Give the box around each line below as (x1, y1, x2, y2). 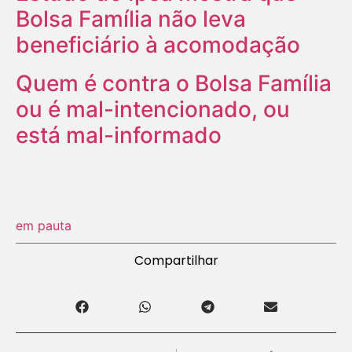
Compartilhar (134, 251, 218, 269)
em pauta (16, 217, 71, 233)
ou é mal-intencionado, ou (16, 95, 290, 123)
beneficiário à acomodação (16, 31, 300, 58)
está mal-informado (16, 121, 222, 148)
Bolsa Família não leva (16, 5, 246, 32)
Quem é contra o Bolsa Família (16, 69, 332, 97)
